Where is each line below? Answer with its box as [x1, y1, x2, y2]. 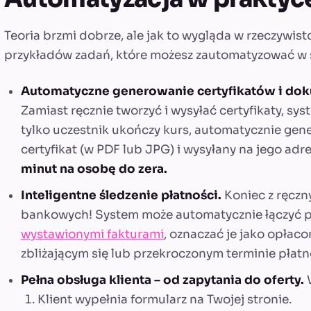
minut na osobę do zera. [21, 161, 167, 176]
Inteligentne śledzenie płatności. [21, 187, 221, 203]
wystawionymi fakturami [21, 226, 164, 242]
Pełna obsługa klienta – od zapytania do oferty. [21, 272, 304, 287]
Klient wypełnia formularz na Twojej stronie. [37, 292, 292, 307]
